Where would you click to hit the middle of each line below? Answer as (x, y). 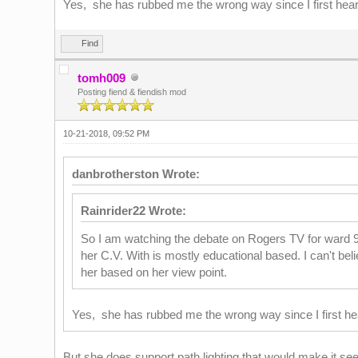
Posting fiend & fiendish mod (131, 92)
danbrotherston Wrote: (135, 174)
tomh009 (101, 78)
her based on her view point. (153, 272)
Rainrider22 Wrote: (133, 211)
